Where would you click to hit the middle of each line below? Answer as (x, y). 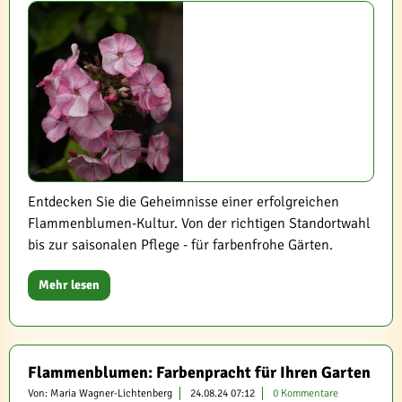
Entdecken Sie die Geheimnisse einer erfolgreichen (184, 202)
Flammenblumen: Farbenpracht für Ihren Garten (199, 372)
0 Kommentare (306, 393)
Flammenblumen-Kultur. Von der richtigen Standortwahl (199, 223)
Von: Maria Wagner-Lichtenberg (100, 393)
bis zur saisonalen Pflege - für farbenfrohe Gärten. (180, 245)
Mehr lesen (69, 285)
